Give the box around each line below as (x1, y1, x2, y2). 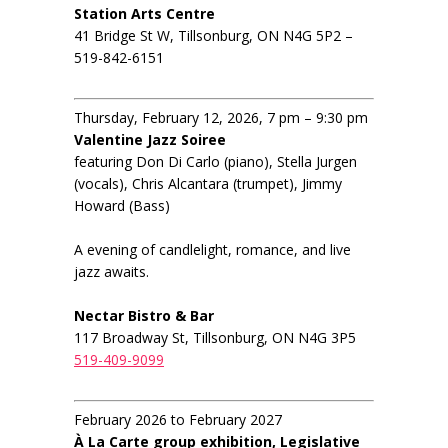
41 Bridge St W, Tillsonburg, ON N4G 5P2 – (74, 26, 353, 46)
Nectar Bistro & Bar (74, 306, 214, 326)
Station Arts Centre (74, 4, 215, 24)
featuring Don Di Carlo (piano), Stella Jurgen (74, 152, 357, 172)
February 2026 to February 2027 (74, 410, 282, 430)
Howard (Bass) (74, 196, 170, 216)
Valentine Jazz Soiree (74, 130, 226, 150)
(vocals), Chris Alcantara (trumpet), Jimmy (74, 174, 342, 194)
